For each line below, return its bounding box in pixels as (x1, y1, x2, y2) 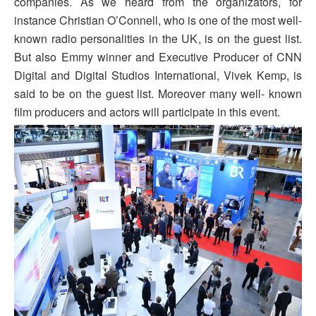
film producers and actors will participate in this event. (14, 104, 280, 121)
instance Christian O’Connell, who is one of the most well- (14, 12, 302, 29)
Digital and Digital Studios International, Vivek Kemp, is (14, 67, 302, 84)
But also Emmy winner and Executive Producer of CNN (14, 49, 302, 66)
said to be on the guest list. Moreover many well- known (14, 85, 302, 102)
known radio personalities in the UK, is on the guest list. (14, 30, 302, 47)
